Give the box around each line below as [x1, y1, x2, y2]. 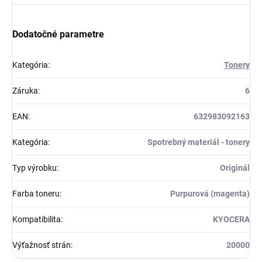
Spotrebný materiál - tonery [147, 137, 250, 147]
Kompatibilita [12, 215, 61, 225]
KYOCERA [213, 215, 250, 225]
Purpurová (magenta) [170, 189, 250, 199]
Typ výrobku [12, 163, 57, 173]
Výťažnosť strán [12, 240, 71, 250]
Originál [220, 163, 250, 173]
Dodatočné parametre [12, 29, 104, 40]
